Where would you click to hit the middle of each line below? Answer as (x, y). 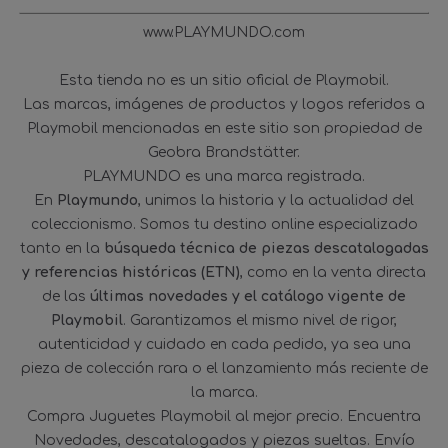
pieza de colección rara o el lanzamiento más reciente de (224, 368)
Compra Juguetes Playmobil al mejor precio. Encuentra (224, 416)
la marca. (224, 392)
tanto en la (61, 248)
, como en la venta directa (333, 272)
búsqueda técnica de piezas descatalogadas (266, 248)
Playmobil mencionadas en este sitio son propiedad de (224, 128)
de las (66, 296)
